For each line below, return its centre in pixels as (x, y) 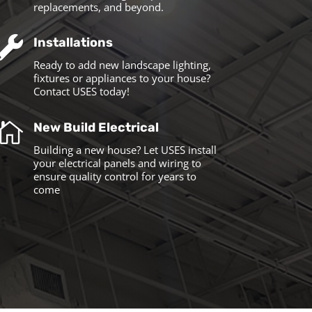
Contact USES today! (82, 92)
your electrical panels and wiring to (118, 163)
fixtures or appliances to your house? (122, 78)
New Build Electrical (96, 127)
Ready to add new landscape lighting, (123, 65)
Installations (73, 43)
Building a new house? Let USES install (125, 149)
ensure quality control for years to (115, 176)
